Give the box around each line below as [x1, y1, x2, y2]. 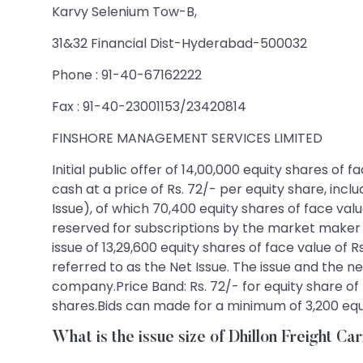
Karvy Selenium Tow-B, [52, 2, 197, 21]
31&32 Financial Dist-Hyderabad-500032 [52, 34, 307, 53]
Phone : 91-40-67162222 [52, 66, 202, 84]
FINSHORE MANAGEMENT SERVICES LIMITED [52, 129, 322, 147]
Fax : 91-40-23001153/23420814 [52, 97, 246, 116]
